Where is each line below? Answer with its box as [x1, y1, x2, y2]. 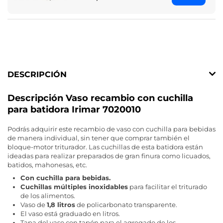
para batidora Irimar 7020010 [7, 104, 141, 115]
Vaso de [20, 201, 47, 209]
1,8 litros [47, 201, 75, 209]
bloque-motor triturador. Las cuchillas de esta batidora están [7, 143, 203, 151]
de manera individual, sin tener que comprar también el [7, 134, 190, 142]
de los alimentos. [20, 192, 77, 200]
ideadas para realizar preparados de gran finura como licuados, [7, 152, 211, 160]
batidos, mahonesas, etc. [7, 161, 87, 169]
